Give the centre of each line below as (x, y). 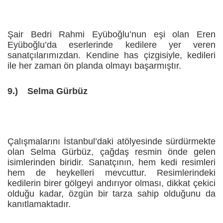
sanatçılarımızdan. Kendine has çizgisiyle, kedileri (111, 56)
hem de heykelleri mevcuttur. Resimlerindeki (111, 173)
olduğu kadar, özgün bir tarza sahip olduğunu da (111, 194)
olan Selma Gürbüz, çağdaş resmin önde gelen (111, 152)
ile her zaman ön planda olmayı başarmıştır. (94, 66)
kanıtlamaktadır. (39, 204)
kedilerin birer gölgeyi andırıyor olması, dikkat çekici (111, 183)
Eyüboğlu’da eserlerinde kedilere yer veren (111, 45)
